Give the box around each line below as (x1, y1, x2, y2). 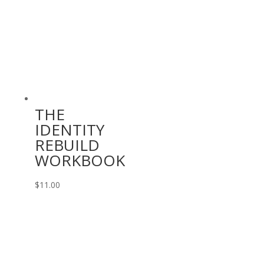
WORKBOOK (34, 149, 125, 171)
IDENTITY (34, 118, 104, 140)
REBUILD (34, 134, 100, 156)
